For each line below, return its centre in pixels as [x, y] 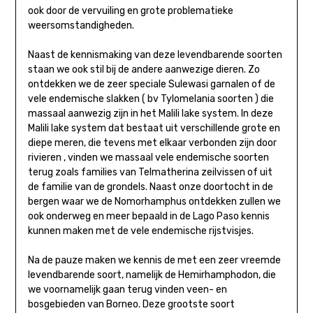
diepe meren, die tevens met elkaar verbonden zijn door [152, 143]
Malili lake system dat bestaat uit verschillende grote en [154, 128]
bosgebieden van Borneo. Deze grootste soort [131, 304]
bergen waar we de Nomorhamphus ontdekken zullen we [154, 201]
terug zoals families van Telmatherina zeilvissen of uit [150, 172]
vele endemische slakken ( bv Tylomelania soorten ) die [151, 99]
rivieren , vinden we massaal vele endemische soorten [148, 157]
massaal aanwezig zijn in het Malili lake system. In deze [150, 113]
